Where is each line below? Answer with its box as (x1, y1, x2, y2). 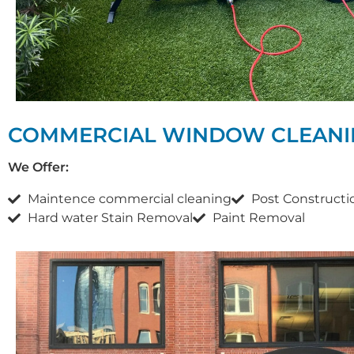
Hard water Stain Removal (28, 210, 193, 226)
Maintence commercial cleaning (28, 191, 232, 207)
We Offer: (8, 160, 69, 175)
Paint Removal (213, 210, 305, 226)
